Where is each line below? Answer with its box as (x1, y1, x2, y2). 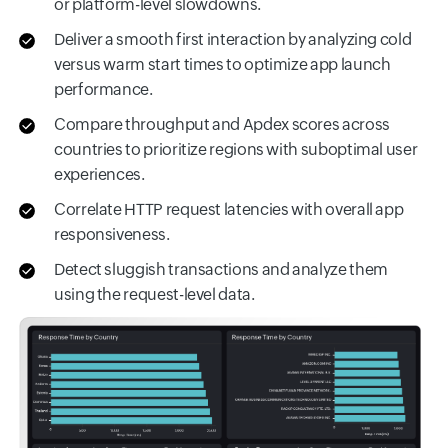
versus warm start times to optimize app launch (54, 55, 391, 74)
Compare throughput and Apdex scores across (54, 115, 390, 134)
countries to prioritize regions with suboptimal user (54, 140, 418, 159)
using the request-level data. (54, 285, 255, 304)
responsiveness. (54, 225, 170, 244)
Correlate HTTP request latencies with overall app (54, 200, 404, 219)
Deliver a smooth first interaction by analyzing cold (54, 30, 412, 49)
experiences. (54, 165, 145, 184)
